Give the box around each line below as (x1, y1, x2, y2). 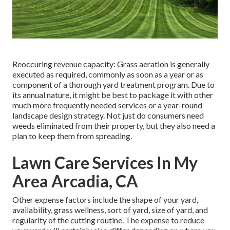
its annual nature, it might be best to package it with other (12, 89, 213, 100)
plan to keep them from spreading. (12, 130, 132, 141)
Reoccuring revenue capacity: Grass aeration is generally (12, 59, 209, 69)
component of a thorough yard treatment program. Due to (12, 79, 215, 89)
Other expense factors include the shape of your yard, (12, 194, 198, 204)
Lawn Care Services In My (12, 152, 198, 172)
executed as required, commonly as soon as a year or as (12, 69, 203, 79)
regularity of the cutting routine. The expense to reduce (12, 215, 204, 225)
